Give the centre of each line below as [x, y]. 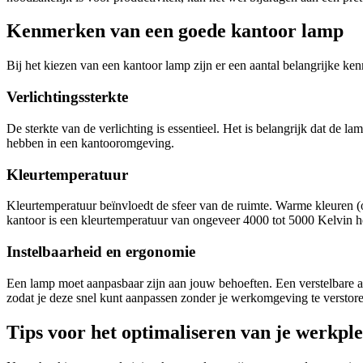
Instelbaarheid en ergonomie [101, 251]
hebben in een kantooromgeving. [90, 143]
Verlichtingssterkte [67, 97]
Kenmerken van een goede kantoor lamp [175, 31]
